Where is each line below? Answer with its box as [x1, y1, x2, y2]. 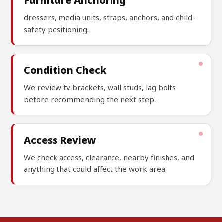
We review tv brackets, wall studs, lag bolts [24, 82, 176, 93]
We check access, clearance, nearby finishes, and [24, 152, 195, 163]
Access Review [24, 133, 97, 147]
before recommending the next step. [24, 94, 156, 105]
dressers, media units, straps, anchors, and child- [24, 12, 196, 23]
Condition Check [24, 63, 107, 77]
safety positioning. [24, 24, 89, 35]
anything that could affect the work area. [24, 164, 167, 174]
